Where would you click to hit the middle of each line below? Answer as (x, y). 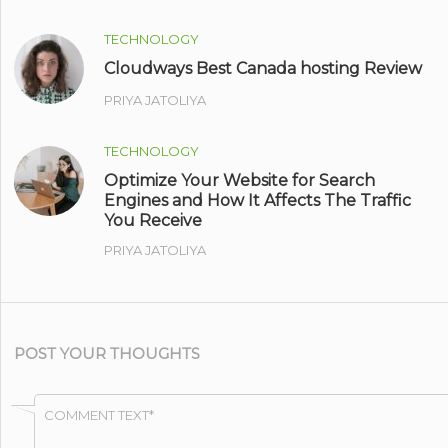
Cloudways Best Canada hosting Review (263, 68)
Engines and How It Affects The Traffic (258, 200)
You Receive (153, 220)
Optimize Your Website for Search (240, 180)
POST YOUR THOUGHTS (107, 353)
